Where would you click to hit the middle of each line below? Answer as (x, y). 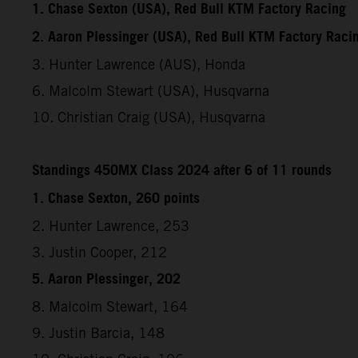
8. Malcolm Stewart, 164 (110, 306)
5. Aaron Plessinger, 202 (106, 279)
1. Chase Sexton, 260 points (116, 199)
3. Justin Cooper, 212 (99, 252)
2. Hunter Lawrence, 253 (111, 225)
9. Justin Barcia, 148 (98, 332)
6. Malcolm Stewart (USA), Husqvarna (151, 90)
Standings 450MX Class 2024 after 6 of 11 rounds (182, 171)
